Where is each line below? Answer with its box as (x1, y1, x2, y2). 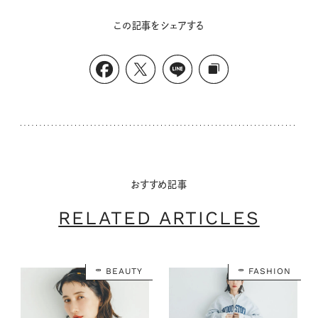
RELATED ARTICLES (58, 207, 260, 229)
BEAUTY (105, 265, 143, 276)
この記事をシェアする (114, 20, 204, 31)
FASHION (248, 265, 291, 276)
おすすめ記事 (131, 179, 187, 190)
